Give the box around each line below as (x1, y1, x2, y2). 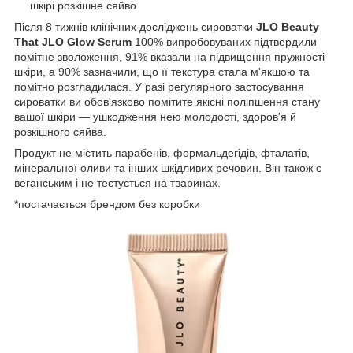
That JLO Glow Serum (14, 35, 132, 48)
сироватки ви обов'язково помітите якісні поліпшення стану (14, 95, 320, 108)
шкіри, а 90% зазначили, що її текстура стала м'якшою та (14, 65, 310, 78)
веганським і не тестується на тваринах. (14, 176, 221, 189)
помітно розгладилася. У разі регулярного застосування (14, 80, 304, 93)
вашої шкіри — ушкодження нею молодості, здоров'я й (14, 110, 296, 123)
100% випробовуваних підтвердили (132, 35, 317, 48)
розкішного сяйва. (14, 124, 110, 138)
